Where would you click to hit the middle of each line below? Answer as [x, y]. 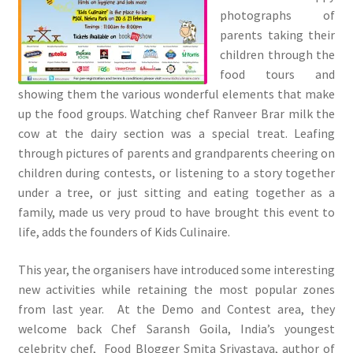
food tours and [277, 74]
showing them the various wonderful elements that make [176, 94]
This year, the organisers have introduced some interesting [176, 269]
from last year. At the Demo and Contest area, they [176, 308]
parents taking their [277, 35]
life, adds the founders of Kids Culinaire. [124, 232]
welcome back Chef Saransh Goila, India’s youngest [176, 328]
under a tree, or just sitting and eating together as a [176, 193]
